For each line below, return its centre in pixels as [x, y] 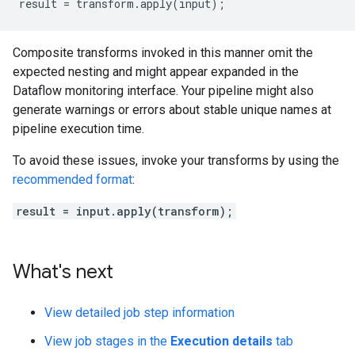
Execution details [221, 341]
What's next [63, 271]
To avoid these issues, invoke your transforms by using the [176, 160]
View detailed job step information [139, 312]
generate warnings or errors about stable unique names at [172, 109]
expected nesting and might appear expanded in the [156, 71]
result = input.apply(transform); [124, 211]
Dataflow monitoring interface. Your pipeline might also [163, 90]
